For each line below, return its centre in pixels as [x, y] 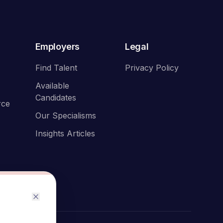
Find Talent [56, 68]
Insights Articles [65, 133]
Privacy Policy [152, 68]
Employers [57, 47]
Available [52, 86]
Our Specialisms [65, 115]
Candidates [56, 98]
